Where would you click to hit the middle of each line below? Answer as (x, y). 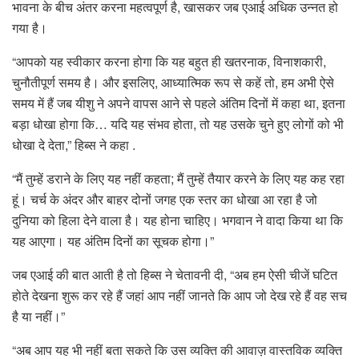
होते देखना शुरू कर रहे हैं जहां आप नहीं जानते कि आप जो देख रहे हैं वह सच (179, 296)
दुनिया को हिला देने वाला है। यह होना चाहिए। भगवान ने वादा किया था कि (177, 220)
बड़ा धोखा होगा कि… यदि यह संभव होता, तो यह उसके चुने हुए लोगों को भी (178, 124)
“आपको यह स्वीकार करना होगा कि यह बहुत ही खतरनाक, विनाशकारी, (169, 62)
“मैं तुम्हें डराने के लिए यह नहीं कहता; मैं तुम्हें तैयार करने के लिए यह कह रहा (178, 179)
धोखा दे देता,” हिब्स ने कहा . (74, 145)
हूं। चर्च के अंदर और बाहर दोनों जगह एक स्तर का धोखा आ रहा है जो (165, 200)
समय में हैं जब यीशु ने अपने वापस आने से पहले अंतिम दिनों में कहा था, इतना (179, 103)
